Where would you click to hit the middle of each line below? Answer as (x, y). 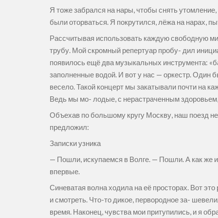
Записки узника (76, 143)
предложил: (70, 127)
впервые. (65, 171)
